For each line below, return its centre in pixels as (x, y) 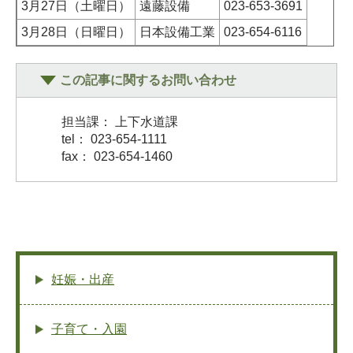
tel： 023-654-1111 (114, 139)
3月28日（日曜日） (76, 32)
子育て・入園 (89, 329)
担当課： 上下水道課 (120, 121)
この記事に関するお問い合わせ (148, 80)
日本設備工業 (177, 32)
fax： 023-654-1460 (117, 156)
